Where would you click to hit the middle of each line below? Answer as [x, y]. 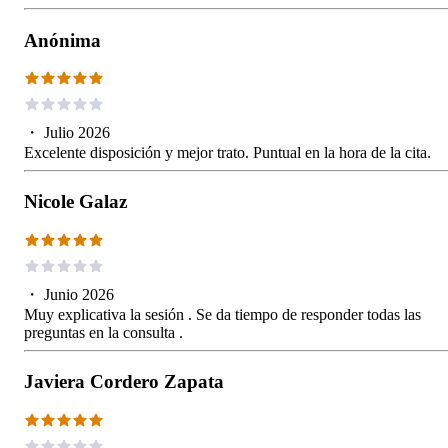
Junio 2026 [79, 294]
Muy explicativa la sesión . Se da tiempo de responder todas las [222, 314]
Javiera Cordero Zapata [124, 382]
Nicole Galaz [75, 202]
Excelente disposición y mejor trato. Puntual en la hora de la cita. [227, 152]
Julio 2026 [77, 132]
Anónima [62, 40]
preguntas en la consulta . [103, 332]
